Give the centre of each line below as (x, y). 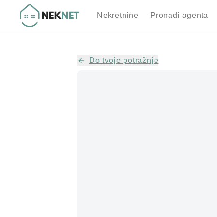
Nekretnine (118, 15)
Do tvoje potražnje (124, 60)
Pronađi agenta (179, 15)
